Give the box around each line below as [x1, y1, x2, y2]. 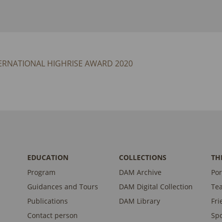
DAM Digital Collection [119, 182, 193, 192]
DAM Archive [119, 167, 162, 177]
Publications [27, 196, 68, 206]
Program [27, 167, 55, 177]
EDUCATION [27, 153, 68, 163]
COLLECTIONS [119, 153, 167, 163]
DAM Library [119, 196, 161, 206]
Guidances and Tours [27, 182, 98, 192]
